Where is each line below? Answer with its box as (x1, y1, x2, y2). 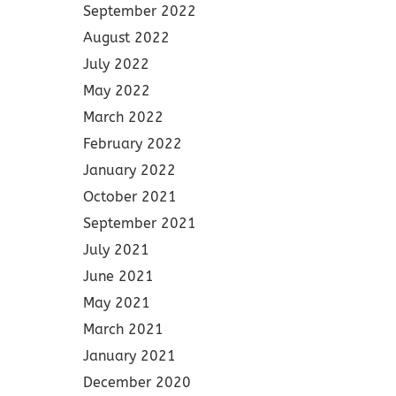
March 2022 (82, 109, 164, 126)
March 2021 (82, 321, 164, 338)
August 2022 (82, 29, 170, 46)
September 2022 (82, 3, 196, 19)
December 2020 (82, 374, 191, 391)
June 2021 (82, 268, 154, 285)
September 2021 (82, 215, 196, 232)
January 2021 (82, 347, 176, 364)
